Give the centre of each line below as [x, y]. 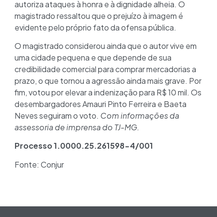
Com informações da [140, 115]
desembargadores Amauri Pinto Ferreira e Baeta [101, 104]
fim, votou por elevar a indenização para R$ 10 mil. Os [108, 92]
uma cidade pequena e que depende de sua [93, 57]
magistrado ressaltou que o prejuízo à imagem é [99, 15]
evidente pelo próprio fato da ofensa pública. [95, 27]
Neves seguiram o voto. [57, 115]
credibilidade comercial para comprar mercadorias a [105, 69]
